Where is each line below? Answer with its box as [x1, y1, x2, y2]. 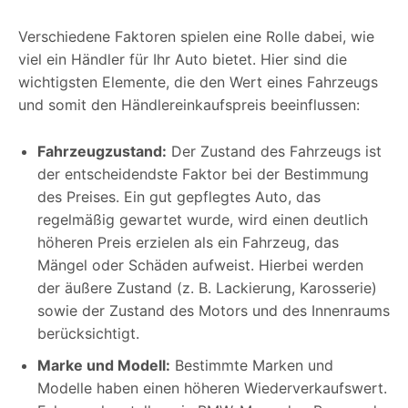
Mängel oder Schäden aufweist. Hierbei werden [37, 255, 363, 274]
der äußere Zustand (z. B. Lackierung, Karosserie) [37, 278, 377, 297]
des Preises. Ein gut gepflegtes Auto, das [37, 187, 321, 206]
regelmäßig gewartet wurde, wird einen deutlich [37, 209, 368, 229]
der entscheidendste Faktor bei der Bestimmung [37, 164, 369, 183]
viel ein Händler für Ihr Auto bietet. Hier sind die [18, 49, 347, 68]
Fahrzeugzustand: [37, 141, 167, 160]
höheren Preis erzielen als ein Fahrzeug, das [37, 232, 339, 251]
